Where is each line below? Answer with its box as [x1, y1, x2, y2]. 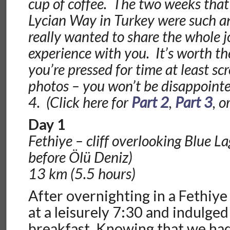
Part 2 [131, 93, 169, 111]
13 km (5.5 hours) [28, 165, 136, 183]
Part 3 [175, 93, 213, 111]
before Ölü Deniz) [28, 148, 133, 166]
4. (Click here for [28, 93, 132, 111]
